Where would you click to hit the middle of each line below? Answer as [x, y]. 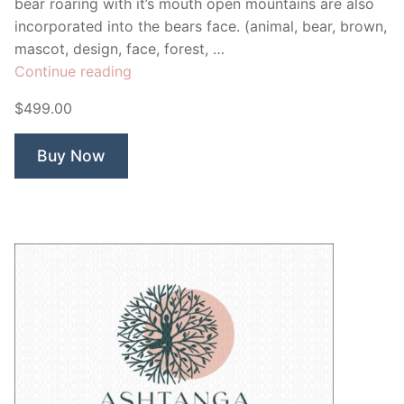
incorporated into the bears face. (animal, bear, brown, [201, 26]
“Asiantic [160, 70]
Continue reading [73, 71]
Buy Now [71, 155]
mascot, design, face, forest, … [119, 48]
